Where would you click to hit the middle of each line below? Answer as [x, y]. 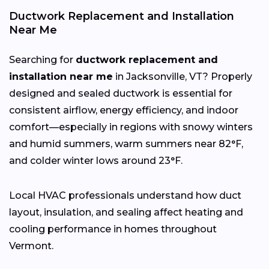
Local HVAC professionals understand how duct [125, 195]
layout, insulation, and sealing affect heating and [126, 212]
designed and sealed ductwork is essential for [121, 93]
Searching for [42, 59]
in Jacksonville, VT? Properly [183, 76]
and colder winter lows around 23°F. [96, 160]
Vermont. [31, 246]
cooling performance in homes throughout [113, 229]
